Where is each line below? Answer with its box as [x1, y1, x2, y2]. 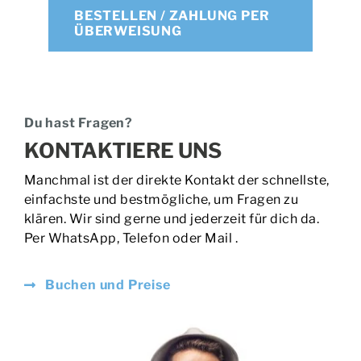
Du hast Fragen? [23, 115, 133, 131]
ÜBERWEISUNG [73, 23, 182, 39]
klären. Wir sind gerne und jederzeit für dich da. [23, 211, 320, 227]
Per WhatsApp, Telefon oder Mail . [23, 230, 239, 247]
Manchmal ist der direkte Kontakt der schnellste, [23, 172, 330, 189]
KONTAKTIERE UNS [23, 138, 222, 164]
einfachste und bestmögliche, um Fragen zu [23, 192, 299, 208]
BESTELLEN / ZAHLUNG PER [73, 7, 270, 23]
